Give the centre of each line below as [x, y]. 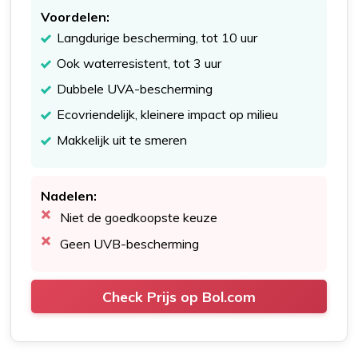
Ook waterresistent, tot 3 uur [139, 63]
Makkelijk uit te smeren [122, 139]
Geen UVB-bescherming [130, 243]
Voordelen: [76, 16]
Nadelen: [69, 195]
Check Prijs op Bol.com [179, 296]
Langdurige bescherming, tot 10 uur [157, 37]
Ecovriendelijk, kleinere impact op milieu [168, 114]
